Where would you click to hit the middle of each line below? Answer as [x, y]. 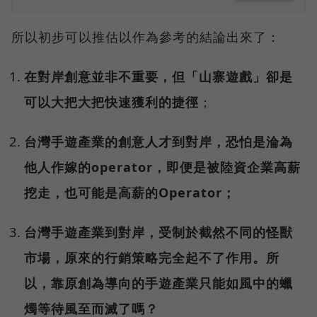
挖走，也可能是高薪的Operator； [130, 193]
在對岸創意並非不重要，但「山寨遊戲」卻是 [159, 77]
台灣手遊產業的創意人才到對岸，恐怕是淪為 [159, 142]
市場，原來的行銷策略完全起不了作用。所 [152, 258]
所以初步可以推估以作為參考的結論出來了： [146, 37]
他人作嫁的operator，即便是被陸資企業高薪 [163, 167]
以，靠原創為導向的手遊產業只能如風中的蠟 [159, 283]
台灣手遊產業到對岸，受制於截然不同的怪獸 [159, 232]
